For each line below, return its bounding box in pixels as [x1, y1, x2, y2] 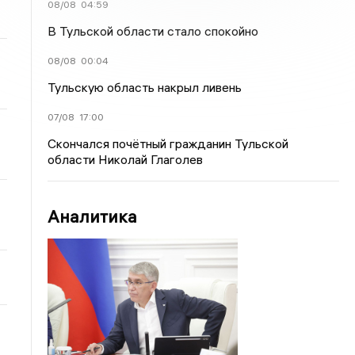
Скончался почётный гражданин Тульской [48, 136, 289, 151]
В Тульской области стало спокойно [48, 23, 259, 39]
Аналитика [48, 205, 138, 227]
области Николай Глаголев [48, 151, 204, 167]
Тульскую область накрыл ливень [48, 79, 242, 95]
